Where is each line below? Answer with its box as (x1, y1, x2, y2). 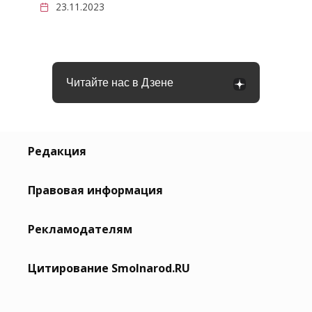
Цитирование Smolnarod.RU (28, 260, 190, 276)
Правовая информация (28, 182, 163, 198)
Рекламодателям (28, 221, 132, 237)
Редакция (28, 143, 86, 159)
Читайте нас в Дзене (66, 76, 173, 88)
